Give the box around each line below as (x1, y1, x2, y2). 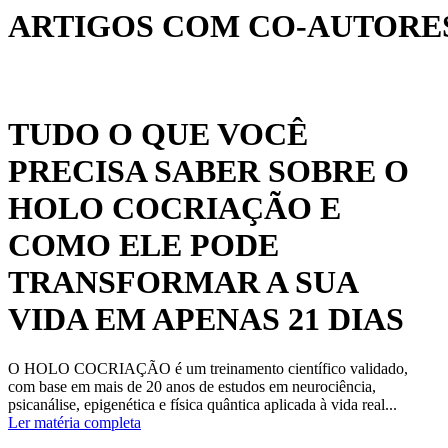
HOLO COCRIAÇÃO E (8, 190, 341, 227)
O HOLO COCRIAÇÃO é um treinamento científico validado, (8, 359, 408, 377)
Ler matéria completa (8, 413, 141, 431)
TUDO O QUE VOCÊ (8, 116, 308, 153)
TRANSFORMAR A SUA (8, 264, 357, 301)
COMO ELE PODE (8, 227, 279, 264)
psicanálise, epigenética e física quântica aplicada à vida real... (8, 395, 397, 413)
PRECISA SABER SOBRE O (8, 153, 409, 190)
